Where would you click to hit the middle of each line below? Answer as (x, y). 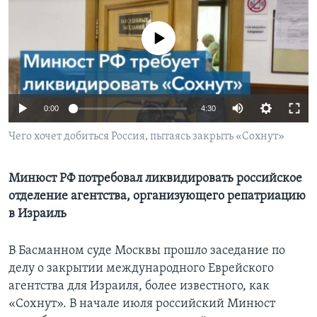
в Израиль (38, 214)
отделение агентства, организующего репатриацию (157, 197)
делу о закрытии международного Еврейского (141, 269)
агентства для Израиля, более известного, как (139, 287)
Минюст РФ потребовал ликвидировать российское (155, 179)
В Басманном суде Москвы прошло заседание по (147, 251)
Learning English (54, 25)
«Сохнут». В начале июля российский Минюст (142, 304)
